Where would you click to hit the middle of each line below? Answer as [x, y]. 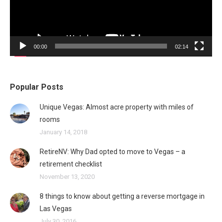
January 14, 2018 [63, 132]
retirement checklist [71, 164]
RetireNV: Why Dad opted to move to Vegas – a [112, 152]
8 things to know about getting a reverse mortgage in [122, 196]
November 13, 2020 [67, 177]
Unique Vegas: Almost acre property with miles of [117, 107]
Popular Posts [37, 87]
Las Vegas [56, 209]
